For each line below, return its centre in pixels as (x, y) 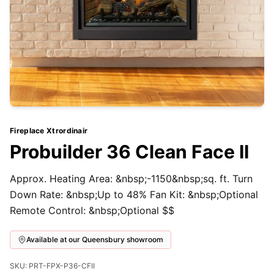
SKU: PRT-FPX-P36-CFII (52, 266)
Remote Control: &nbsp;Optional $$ (92, 210)
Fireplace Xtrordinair (49, 131)
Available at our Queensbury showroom (95, 239)
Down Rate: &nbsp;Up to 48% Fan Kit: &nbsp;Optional (134, 194)
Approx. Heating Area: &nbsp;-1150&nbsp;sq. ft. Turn (131, 179)
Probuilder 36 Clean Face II (129, 152)
